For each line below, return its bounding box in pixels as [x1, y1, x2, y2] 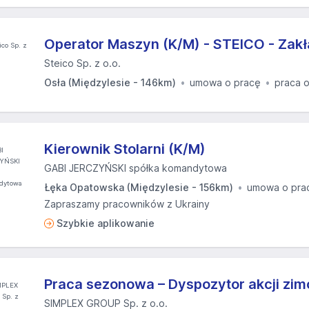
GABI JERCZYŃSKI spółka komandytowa [44, 162, 227, 174]
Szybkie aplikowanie [57, 217, 154, 229]
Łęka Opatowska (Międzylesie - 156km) [44, 181, 233, 193]
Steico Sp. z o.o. [44, 57, 121, 69]
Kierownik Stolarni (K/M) [44, 141, 206, 157]
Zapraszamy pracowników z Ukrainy [44, 198, 210, 210]
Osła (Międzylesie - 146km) [44, 77, 176, 88]
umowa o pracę [190, 77, 261, 88]
